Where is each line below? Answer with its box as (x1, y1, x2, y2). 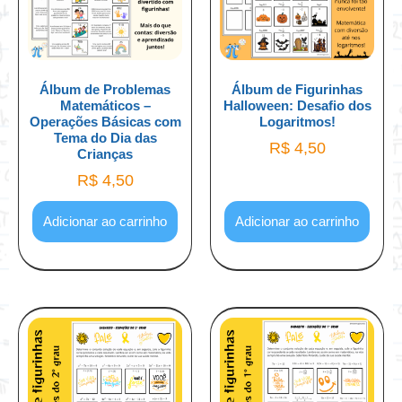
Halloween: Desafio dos (223, 97, 371, 113)
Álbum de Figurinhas (232, 81, 363, 97)
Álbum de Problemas (39, 81, 170, 97)
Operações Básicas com (29, 113, 181, 129)
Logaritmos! (258, 113, 336, 129)
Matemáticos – (59, 97, 151, 113)
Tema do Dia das (53, 129, 157, 145)
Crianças (77, 145, 133, 162)
